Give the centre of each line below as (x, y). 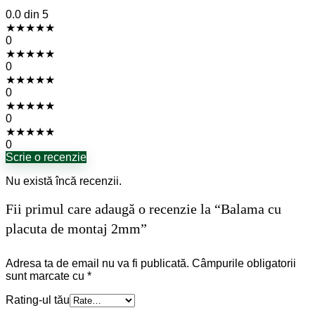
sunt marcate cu (46, 276)
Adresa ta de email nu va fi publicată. (97, 263)
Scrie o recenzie (46, 157)
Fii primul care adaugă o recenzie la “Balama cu (143, 209)
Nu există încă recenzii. (64, 181)
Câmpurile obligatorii (244, 263)
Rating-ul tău (38, 300)
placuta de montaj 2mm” (76, 229)
